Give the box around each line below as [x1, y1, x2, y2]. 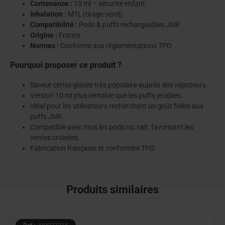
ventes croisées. [30, 133, 80, 142]
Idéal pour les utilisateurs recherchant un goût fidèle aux [30, 101, 203, 110]
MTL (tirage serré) [66, 10, 123, 18]
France [57, 31, 80, 39]
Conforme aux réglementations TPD [59, 41, 171, 50]
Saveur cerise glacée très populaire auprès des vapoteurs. [30, 80, 208, 89]
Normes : [30, 41, 59, 50]
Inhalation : [30, 10, 66, 18]
